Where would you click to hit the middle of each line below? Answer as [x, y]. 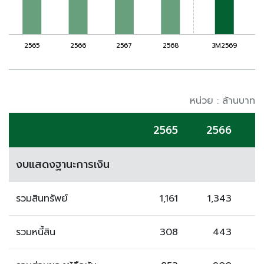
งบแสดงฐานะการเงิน [63, 164]
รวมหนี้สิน [36, 232]
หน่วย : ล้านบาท [222, 101]
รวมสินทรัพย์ [42, 199]
